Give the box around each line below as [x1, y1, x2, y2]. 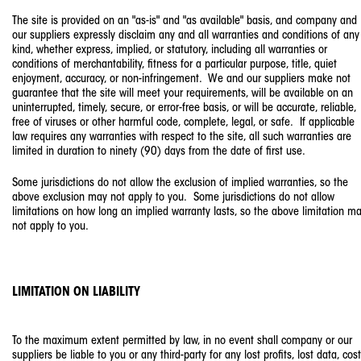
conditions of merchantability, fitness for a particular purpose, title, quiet [12, 59, 337, 72]
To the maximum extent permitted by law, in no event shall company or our [12, 334, 352, 347]
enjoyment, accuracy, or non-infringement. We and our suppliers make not [12, 73, 351, 86]
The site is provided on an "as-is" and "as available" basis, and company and [12, 15, 357, 28]
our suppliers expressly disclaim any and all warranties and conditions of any [12, 30, 359, 43]
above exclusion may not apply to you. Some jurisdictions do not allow [12, 192, 334, 204]
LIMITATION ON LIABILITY [12, 286, 140, 300]
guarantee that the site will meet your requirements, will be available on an [12, 88, 353, 101]
